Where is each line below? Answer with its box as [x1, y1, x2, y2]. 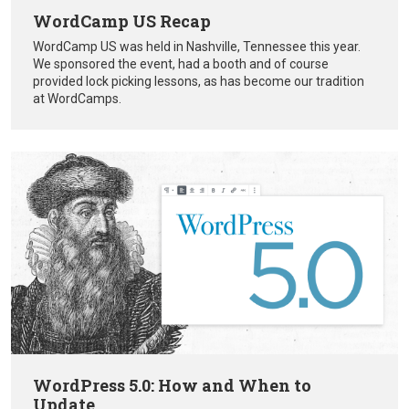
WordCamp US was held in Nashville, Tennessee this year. [33, 39, 361, 55]
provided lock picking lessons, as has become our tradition [33, 74, 364, 89]
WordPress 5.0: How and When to [33, 374, 311, 397]
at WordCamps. [33, 91, 121, 107]
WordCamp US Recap [33, 10, 211, 33]
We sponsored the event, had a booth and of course [33, 57, 329, 72]
